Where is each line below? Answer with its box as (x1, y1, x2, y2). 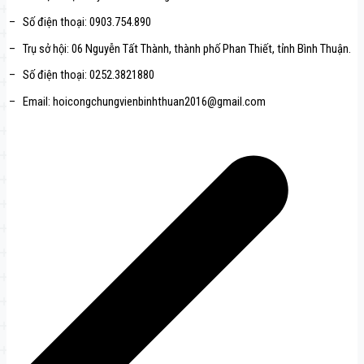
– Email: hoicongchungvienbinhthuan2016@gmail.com (9, 94, 266, 109)
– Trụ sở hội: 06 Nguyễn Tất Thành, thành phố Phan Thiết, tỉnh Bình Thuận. (9, 41, 351, 56)
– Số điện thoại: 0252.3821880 (9, 67, 154, 83)
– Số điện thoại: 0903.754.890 (9, 15, 151, 30)
